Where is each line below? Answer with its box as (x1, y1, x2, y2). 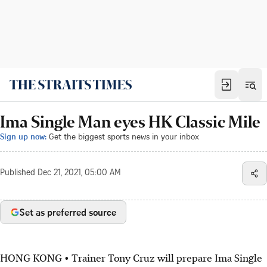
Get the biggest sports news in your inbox (49, 131, 199, 142)
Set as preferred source (20, 206, 116, 219)
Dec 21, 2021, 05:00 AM (38, 169, 121, 178)
